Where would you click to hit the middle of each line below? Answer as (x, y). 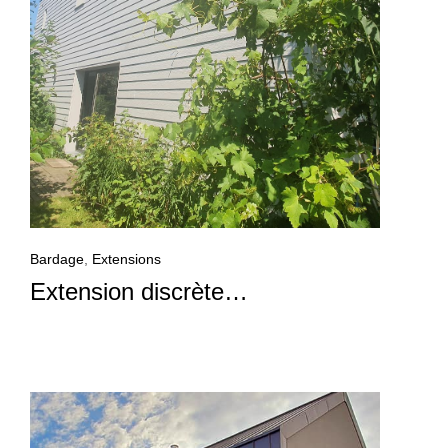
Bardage (57, 259)
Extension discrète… (139, 292)
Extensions (126, 259)
